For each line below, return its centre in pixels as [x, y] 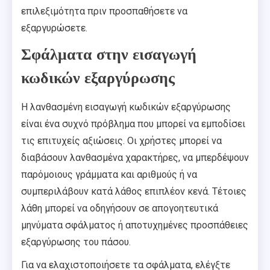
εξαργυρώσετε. [54, 28]
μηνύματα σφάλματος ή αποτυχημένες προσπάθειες [135, 225]
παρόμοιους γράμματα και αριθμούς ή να [109, 174]
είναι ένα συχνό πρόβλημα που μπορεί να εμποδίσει [133, 124]
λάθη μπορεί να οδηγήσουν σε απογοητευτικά [120, 208]
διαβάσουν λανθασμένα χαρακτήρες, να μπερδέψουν [135, 157]
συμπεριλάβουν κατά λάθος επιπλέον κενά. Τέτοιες [134, 191]
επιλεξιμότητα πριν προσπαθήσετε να [104, 11]
